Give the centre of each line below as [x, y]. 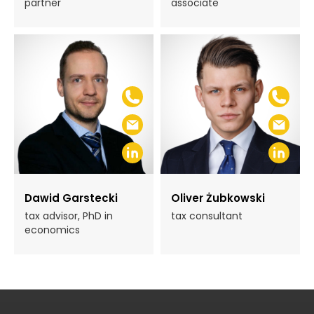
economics [52, 230]
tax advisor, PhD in [69, 216]
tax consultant [207, 216]
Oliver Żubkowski [218, 198]
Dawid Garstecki [71, 198]
